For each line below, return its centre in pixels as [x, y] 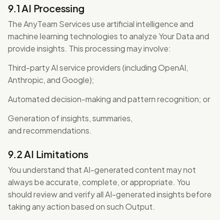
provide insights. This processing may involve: [89, 48]
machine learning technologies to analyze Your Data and [109, 36]
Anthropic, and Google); [51, 80]
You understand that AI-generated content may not [102, 170]
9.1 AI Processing [46, 8]
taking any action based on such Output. [82, 206]
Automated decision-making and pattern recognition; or [109, 99]
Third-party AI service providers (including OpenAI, [98, 68]
